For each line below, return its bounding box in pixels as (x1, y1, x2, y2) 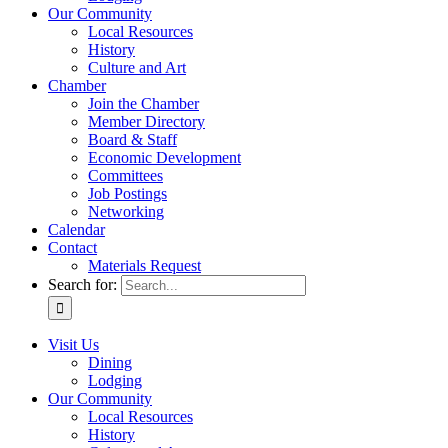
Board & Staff (88, 131, 177, 148)
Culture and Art (88, 59, 186, 76)
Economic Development (88, 149, 241, 166)
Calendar (48, 221, 105, 238)
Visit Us (48, 336, 99, 353)
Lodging (88, 372, 142, 389)
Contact (48, 239, 97, 256)
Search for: (48, 276, 117, 293)
